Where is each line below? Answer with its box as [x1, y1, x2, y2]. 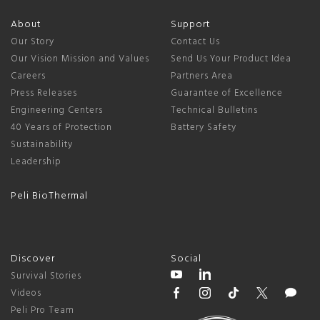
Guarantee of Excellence [171, 85, 283, 101]
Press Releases [11, 85, 77, 101]
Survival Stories [11, 268, 81, 284]
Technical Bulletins [171, 102, 258, 118]
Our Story [11, 34, 54, 49]
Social [171, 250, 201, 267]
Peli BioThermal [11, 187, 88, 204]
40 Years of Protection [11, 119, 112, 135]
